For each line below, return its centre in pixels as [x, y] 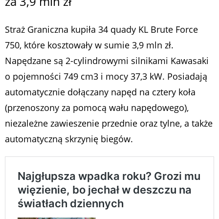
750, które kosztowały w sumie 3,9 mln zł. [89, 45]
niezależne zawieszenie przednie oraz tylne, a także [109, 123]
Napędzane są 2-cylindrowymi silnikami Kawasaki [107, 60]
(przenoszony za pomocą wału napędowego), [97, 107]
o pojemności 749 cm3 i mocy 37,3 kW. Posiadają [106, 76]
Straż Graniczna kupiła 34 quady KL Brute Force [101, 29]
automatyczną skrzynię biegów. [69, 139]
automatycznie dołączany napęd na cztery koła [100, 92]
